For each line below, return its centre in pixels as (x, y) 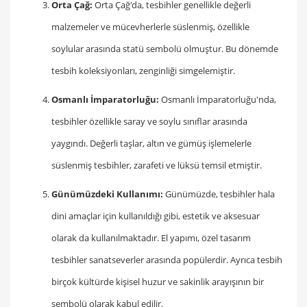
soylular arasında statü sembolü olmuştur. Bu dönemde (165, 49)
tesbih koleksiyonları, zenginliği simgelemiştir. (143, 71)
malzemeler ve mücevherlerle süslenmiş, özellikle (150, 27)
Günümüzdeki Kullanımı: (107, 194)
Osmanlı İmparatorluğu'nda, (218, 100)
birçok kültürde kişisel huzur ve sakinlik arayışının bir (158, 282)
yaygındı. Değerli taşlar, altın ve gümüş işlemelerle (151, 144)
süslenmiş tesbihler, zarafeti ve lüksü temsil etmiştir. (157, 165)
